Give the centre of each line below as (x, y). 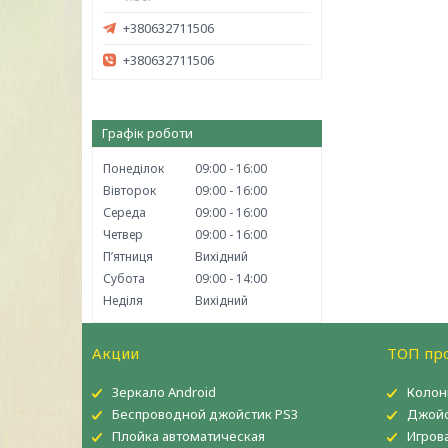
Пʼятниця (128, 256)
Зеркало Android (164, 392)
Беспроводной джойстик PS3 (205, 414)
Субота (124, 278)
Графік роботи (147, 133)
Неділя (123, 300)
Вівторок (129, 190)
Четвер (123, 234)
